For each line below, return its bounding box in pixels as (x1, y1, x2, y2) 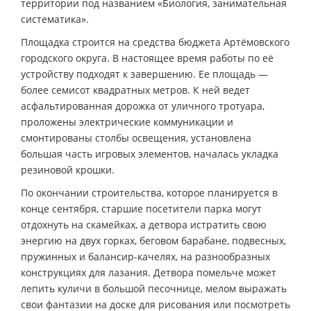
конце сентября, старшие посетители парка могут (21, 201, 262, 215)
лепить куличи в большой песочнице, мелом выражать (21, 281, 287, 295)
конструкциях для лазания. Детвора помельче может (21, 265, 276, 279)
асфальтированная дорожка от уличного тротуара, (21, 99, 264, 112)
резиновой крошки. (21, 162, 115, 176)
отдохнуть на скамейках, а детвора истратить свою (21, 217, 267, 231)
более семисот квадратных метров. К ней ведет (21, 83, 250, 96)
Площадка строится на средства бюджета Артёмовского (21, 35, 289, 49)
